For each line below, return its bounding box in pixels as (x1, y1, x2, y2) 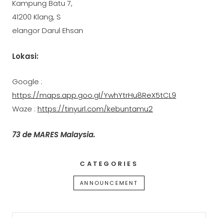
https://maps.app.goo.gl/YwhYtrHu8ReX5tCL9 (12, 90, 176, 101)
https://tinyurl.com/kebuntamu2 (37, 104, 153, 114)
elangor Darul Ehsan (12, 25, 83, 36)
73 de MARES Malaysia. (12, 129, 95, 140)
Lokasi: (12, 51, 38, 61)
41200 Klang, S (12, 12, 61, 22)
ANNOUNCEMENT (80, 179, 138, 187)
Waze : (12, 104, 37, 114)
